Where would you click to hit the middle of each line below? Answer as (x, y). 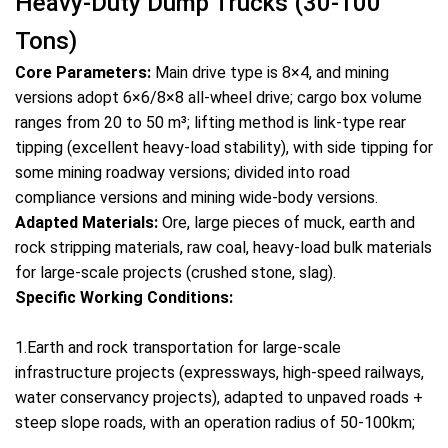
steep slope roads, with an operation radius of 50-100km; (215, 422)
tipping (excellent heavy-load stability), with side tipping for (224, 147)
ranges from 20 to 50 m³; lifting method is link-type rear (210, 122)
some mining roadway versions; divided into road (182, 172)
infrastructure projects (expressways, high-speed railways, (219, 372)
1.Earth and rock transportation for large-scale (178, 347)
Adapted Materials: (86, 222)
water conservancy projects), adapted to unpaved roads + (219, 397)
